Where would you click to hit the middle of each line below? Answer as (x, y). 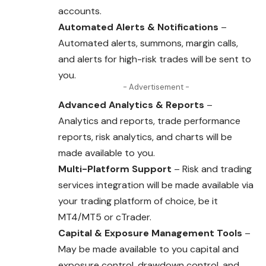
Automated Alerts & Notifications (138, 27)
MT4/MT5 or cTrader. (105, 217)
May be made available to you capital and (148, 249)
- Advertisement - (156, 87)
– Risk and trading (212, 169)
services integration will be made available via (156, 185)
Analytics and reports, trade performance (149, 121)
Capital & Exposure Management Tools (150, 233)
